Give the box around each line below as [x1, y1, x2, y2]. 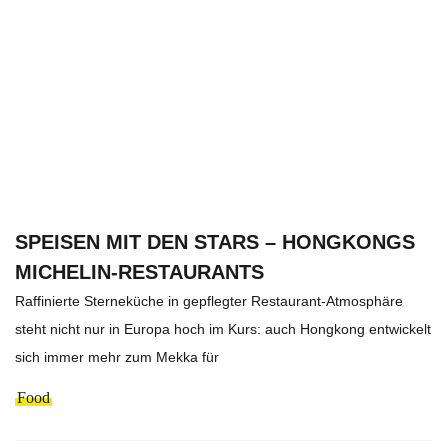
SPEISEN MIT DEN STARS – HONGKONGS [15, 231, 415, 254]
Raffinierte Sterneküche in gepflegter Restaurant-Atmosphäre [15, 293, 403, 310]
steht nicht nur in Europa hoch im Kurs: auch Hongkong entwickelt [15, 321, 431, 338]
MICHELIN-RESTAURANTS [15, 261, 264, 284]
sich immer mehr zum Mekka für [15, 349, 219, 366]
